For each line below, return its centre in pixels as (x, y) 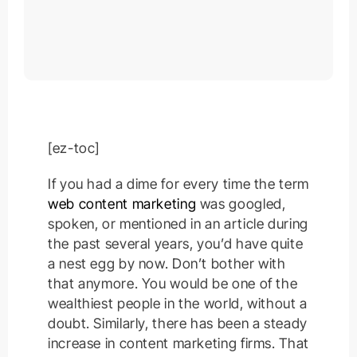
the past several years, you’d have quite (176, 244)
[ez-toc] (74, 148)
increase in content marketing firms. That (178, 343)
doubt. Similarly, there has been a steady (178, 324)
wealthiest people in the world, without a (178, 304)
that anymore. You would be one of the (173, 284)
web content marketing (122, 204)
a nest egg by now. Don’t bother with (167, 264)
